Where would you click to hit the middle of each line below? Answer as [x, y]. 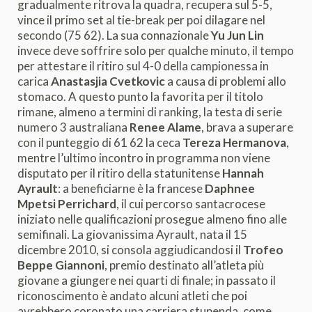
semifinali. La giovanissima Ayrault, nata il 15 [132, 234]
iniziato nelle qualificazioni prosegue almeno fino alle [152, 219]
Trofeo [263, 250]
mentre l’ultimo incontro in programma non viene [144, 158]
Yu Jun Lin [237, 35]
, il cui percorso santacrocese [191, 204]
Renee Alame [165, 127]
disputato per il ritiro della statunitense [120, 173]
